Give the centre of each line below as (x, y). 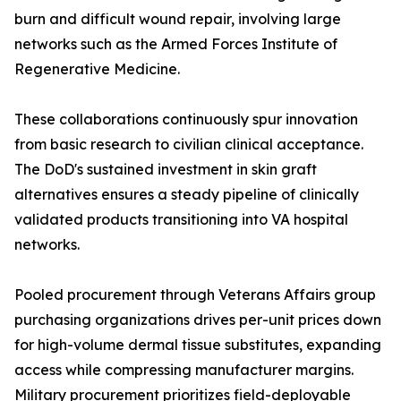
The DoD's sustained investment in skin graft (166, 170)
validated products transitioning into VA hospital (181, 220)
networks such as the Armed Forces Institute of (176, 44)
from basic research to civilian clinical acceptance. (189, 145)
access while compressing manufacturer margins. (184, 370)
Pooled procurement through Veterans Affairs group (195, 295)
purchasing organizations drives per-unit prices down (198, 320)
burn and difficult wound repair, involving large (178, 19)
